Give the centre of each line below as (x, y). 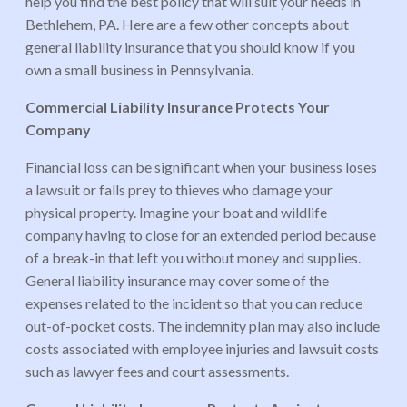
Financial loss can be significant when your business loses (201, 166)
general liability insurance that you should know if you (190, 46)
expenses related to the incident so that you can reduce (194, 303)
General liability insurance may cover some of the (177, 280)
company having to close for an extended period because (201, 234)
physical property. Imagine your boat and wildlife (176, 212)
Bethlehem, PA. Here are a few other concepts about (187, 24)
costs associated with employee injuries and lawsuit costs (202, 348)
